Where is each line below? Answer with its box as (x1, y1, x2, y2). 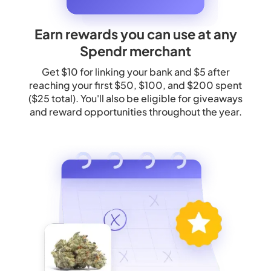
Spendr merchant (80, 42, 191, 60)
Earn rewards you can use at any (34, 25, 237, 43)
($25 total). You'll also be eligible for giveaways (28, 92, 243, 105)
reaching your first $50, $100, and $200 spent (29, 79, 242, 92)
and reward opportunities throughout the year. (29, 105, 242, 119)
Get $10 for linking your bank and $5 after (41, 65, 230, 79)
